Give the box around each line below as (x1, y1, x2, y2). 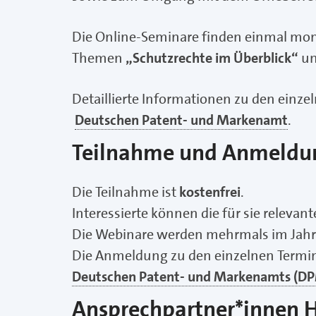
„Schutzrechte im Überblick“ (126, 49, 298, 68)
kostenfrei (179, 183, 241, 202)
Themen (72, 49, 126, 68)
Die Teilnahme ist (72, 183, 179, 202)
